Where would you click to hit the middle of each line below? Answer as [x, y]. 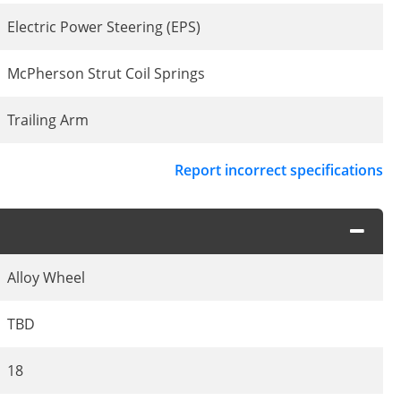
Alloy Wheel [46, 277]
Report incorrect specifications [279, 171]
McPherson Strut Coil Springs [106, 74]
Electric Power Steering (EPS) [104, 27]
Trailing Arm [48, 120]
